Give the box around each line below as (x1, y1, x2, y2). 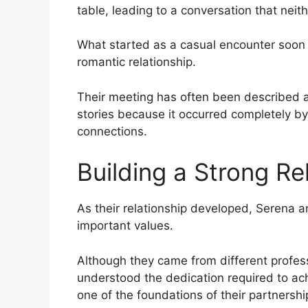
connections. (77, 124, 147, 138)
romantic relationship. (77, 55, 196, 69)
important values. (77, 219, 173, 233)
